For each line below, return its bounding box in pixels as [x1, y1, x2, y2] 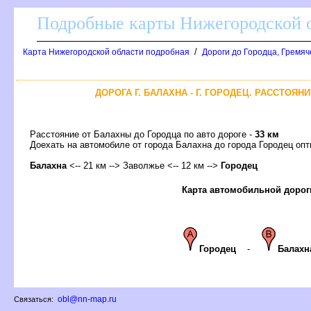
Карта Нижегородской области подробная [23, 47, 190, 57]
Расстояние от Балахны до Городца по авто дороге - [30, 128, 255, 140]
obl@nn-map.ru [58, 294, 117, 304]
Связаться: [14, 295, 56, 303]
